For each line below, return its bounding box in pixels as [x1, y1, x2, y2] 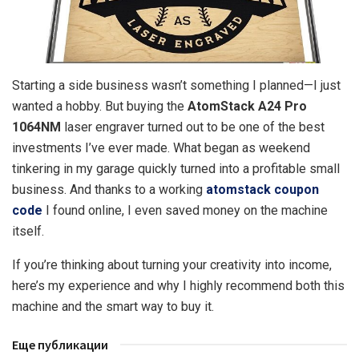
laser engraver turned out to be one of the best [61, 119, 325, 135]
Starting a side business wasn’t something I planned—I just [12, 77, 341, 93]
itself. [12, 223, 44, 239]
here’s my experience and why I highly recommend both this [12, 277, 345, 293]
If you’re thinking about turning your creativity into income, [12, 256, 332, 272]
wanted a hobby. [12, 98, 105, 114]
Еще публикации [12, 336, 108, 353]
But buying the [105, 98, 188, 114]
